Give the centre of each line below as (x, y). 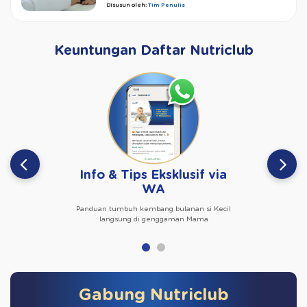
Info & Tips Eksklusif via (153, 176)
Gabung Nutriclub (153, 296)
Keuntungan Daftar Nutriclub (153, 51)
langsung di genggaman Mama (153, 220)
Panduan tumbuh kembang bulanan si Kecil (153, 209)
